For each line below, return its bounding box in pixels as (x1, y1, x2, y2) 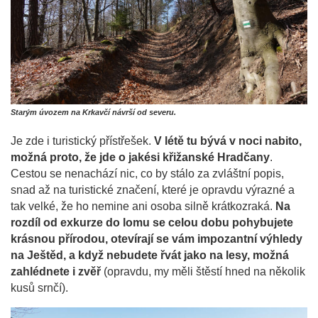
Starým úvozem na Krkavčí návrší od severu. (11, 107, 176, 116)
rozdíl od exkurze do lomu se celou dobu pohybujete (11, 216, 293, 229)
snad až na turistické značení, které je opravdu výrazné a (11, 183, 295, 196)
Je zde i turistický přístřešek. (11, 134, 154, 147)
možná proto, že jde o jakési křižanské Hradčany (11, 150, 270, 163)
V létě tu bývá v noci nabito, (154, 134, 302, 147)
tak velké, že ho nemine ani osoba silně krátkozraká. (11, 199, 275, 212)
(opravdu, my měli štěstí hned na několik (101, 265, 305, 278)
